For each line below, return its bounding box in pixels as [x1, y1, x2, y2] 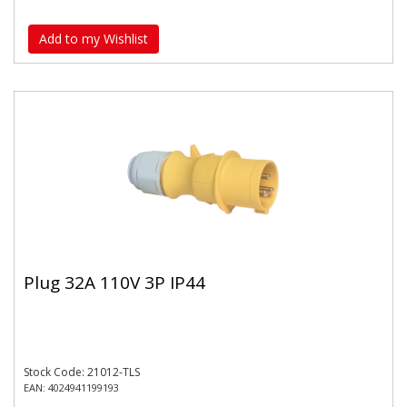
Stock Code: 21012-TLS [24, 363, 140, 380]
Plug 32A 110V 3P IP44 [24, 271, 205, 294]
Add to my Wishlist [39, 29, 148, 47]
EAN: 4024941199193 [24, 380, 119, 394]
